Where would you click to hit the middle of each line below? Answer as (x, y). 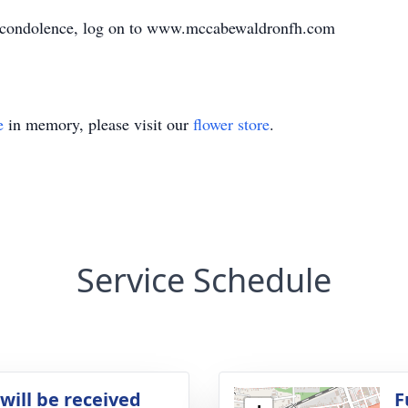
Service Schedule (204, 280)
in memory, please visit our (98, 124)
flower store (231, 124)
